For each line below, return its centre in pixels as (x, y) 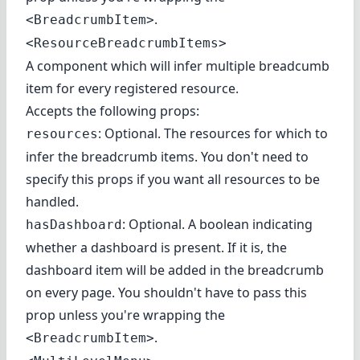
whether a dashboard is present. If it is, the (156, 247)
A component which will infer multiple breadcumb (178, 65)
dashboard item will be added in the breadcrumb (175, 270)
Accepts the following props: (112, 110)
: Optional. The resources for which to (213, 133)
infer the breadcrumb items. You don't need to (167, 156)
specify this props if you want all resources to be (173, 179)
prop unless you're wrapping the (125, 315)
